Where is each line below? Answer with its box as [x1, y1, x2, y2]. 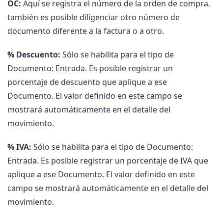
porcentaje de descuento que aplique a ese [7, 77, 167, 88]
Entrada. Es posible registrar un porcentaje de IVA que [7, 155, 208, 166]
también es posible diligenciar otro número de [7, 12, 180, 23]
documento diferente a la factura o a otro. [7, 26, 164, 37]
